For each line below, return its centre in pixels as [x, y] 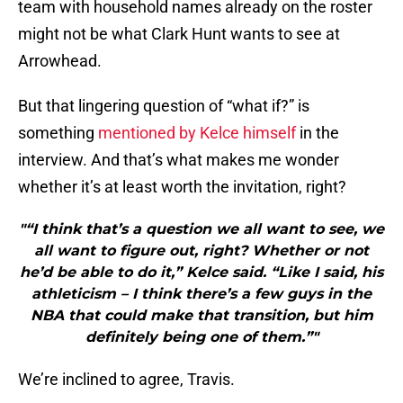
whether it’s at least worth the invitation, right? [182, 187]
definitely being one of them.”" [201, 337]
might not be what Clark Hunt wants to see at [179, 34]
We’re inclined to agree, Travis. [126, 380]
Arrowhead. [60, 61]
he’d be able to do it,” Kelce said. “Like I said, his [201, 273]
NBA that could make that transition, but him [201, 316]
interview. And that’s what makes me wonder [179, 160]
